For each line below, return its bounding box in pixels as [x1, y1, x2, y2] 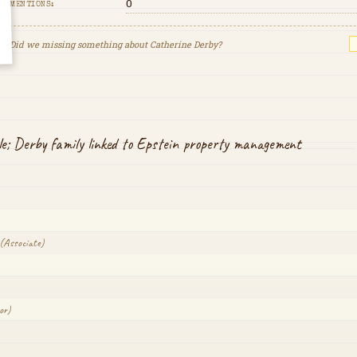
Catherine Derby [150, 37, 218, 50]
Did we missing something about [10, 37, 150, 50]
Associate [3, 235, 41, 249]
